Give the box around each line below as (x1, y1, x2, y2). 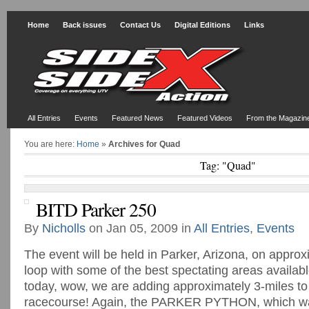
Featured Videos (177, 114, 232, 122)
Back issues (63, 21, 106, 29)
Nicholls (42, 221, 86, 235)
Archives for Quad (108, 139, 180, 149)
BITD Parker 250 (36, 197, 156, 222)
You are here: (24, 139, 77, 149)
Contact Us (120, 21, 161, 29)
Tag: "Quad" (199, 158, 256, 172)
